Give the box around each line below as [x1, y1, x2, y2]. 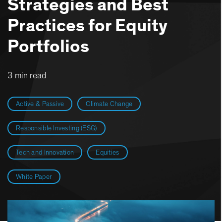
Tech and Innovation [16, 149, 74, 156]
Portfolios [7, 38, 89, 55]
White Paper [16, 173, 53, 180]
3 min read [7, 71, 46, 80]
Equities [96, 149, 119, 156]
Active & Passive [16, 101, 64, 108]
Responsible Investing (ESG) [16, 125, 97, 132]
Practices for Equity [7, 17, 167, 35]
